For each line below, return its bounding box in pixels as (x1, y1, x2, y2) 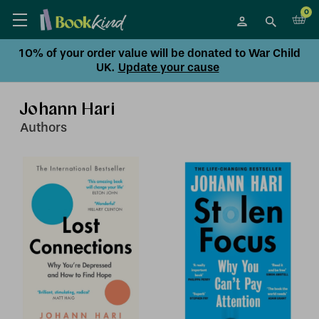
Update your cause (117, 61, 219, 74)
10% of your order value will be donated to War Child (19, 46, 300, 60)
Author (20, 120, 61, 135)
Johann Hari (20, 100, 115, 118)
